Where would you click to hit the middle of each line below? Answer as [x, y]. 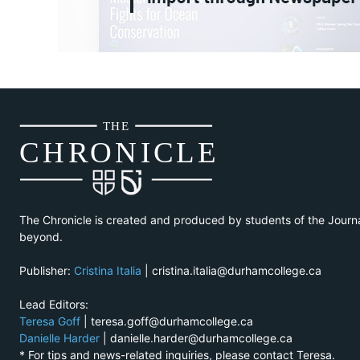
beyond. [41, 237]
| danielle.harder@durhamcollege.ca [196, 338]
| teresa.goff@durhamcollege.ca [167, 321]
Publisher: [47, 271]
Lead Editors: [54, 305]
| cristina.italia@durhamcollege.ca [231, 271]
